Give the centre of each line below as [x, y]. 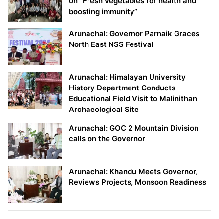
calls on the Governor [107, 139]
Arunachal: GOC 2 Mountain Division [134, 128]
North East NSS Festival [111, 44]
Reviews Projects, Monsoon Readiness [138, 182]
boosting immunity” [103, 12]
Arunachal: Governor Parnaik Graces [134, 34]
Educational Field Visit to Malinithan [133, 99]
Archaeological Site [104, 109]
